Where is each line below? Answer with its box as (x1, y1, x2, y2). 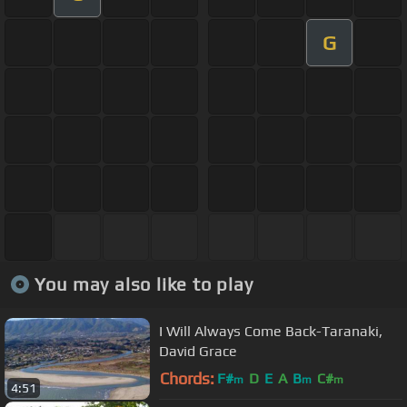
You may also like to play (34, 273, 253, 295)
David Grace (159, 342, 237, 361)
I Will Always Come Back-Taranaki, (159, 323, 382, 341)
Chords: (160, 369, 214, 389)
